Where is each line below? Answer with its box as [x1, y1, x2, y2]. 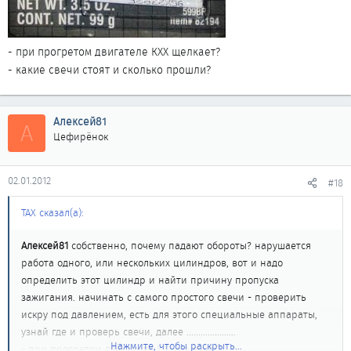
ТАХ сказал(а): [21, 205, 84, 220]
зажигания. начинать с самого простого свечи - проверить [21, 290, 306, 305]
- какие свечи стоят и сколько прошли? [8, 62, 211, 78]
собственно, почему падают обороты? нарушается [68, 238, 311, 253]
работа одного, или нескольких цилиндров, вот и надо [21, 255, 283, 270]
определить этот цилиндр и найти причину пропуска [21, 273, 279, 288]
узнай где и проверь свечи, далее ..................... [21, 324, 236, 339]
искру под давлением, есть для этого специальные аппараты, [21, 307, 317, 322]
